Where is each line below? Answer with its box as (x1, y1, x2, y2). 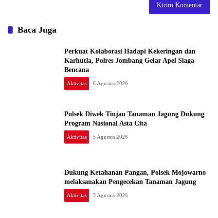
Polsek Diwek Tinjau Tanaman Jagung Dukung (64, 110, 204, 118)
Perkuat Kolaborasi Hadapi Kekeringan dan (64, 47, 196, 55)
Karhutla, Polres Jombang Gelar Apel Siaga (64, 56, 194, 64)
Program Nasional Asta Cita (64, 120, 147, 127)
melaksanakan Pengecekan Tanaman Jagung (64, 178, 196, 185)
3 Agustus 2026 (93, 192, 128, 198)
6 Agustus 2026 (93, 80, 128, 86)
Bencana (64, 66, 89, 73)
